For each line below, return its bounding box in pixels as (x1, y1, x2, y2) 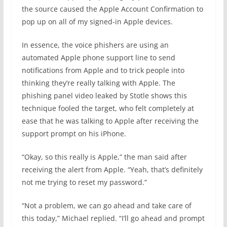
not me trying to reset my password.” (21, 177, 147, 187)
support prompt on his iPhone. (21, 129, 126, 138)
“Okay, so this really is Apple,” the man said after (21, 152, 187, 162)
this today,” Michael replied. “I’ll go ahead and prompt (21, 213, 205, 223)
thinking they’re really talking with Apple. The (21, 78, 175, 88)
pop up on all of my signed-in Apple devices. (21, 17, 173, 26)
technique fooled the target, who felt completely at (21, 103, 194, 113)
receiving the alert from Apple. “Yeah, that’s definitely (21, 165, 203, 174)
